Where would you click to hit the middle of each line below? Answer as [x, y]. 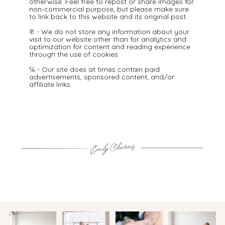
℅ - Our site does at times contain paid [95, 69]
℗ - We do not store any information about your [109, 31]
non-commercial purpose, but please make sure [109, 9]
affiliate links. [51, 84]
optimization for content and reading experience [110, 46]
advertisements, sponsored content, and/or [102, 77]
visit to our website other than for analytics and [108, 39]
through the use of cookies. [75, 54]
